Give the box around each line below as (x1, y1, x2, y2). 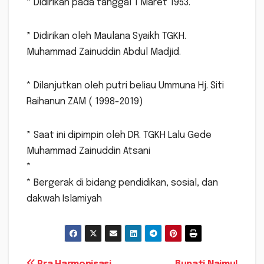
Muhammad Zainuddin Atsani (27, 146, 150, 157)
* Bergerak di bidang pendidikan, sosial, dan (27, 178, 218, 189)
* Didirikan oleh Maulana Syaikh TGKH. (27, 31, 186, 42)
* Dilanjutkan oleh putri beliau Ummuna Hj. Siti (27, 81, 224, 91)
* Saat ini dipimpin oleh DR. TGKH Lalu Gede (27, 130, 212, 141)
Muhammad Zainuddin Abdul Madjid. (27, 47, 181, 58)
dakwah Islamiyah (27, 194, 102, 204)
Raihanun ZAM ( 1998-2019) (27, 97, 143, 107)
